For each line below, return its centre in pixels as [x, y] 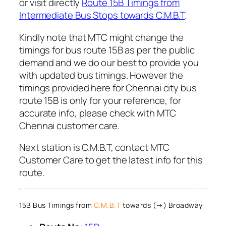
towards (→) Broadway [162, 205]
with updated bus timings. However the [101, 75]
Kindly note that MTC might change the [102, 37]
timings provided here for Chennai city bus [108, 88]
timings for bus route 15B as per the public [107, 50]
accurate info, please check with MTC [98, 113]
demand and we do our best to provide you [109, 62]
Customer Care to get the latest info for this [111, 160]
